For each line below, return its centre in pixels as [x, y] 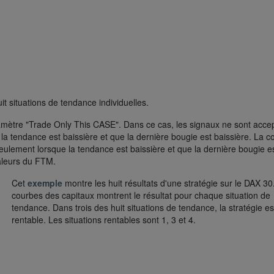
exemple [45, 183]
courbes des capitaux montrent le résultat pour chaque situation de [141, 195]
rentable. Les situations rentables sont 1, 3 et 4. [104, 220]
